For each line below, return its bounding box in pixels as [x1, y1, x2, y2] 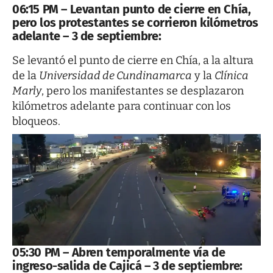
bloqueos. [12, 114, 60, 128]
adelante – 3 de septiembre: [12, 29, 161, 44]
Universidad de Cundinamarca [39, 68, 192, 82]
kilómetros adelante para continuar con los [12, 99, 231, 113]
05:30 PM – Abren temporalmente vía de [12, 244, 225, 260]
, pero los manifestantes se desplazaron [41, 83, 244, 97]
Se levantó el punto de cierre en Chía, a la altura [12, 53, 253, 67]
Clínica [214, 68, 249, 82]
